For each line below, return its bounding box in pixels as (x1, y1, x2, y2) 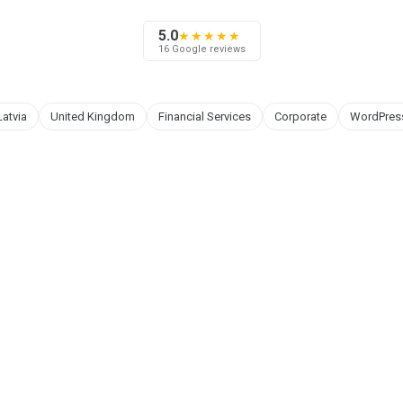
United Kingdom (49, 110, 135, 123)
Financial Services (157, 110, 251, 123)
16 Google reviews (157, 42, 246, 55)
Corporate (273, 110, 327, 123)
